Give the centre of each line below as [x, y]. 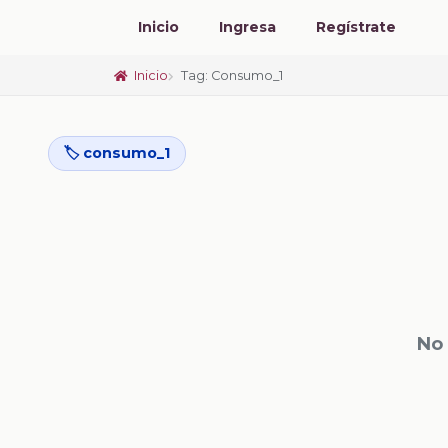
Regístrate [356, 27]
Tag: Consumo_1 [232, 75]
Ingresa [247, 27]
